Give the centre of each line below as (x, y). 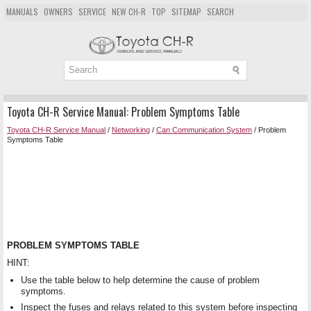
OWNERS (58, 11)
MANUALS (22, 11)
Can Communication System (204, 129)
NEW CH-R (129, 11)
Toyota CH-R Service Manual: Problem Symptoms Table (123, 111)
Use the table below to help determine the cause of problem (140, 280)
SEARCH (220, 11)
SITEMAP (186, 11)
